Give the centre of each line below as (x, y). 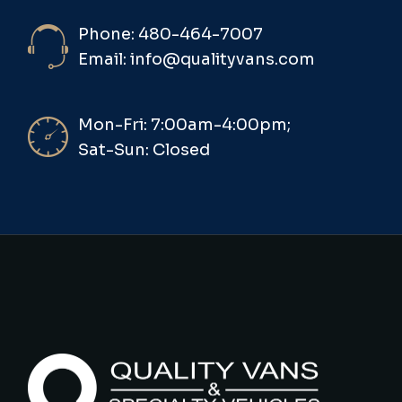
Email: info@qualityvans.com (197, 59)
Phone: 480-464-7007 (171, 34)
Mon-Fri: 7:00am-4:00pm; (185, 124)
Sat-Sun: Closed (144, 149)
